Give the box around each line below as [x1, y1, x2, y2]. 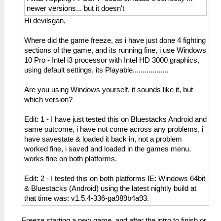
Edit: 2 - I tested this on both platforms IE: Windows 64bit [24, 174, 205, 183]
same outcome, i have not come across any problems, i [24, 125, 203, 133]
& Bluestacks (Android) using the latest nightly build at [24, 184, 196, 192]
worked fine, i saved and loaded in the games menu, [24, 145, 191, 153]
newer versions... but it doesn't [27, 4, 124, 12]
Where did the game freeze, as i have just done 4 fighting [24, 36, 206, 44]
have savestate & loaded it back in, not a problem [24, 135, 182, 143]
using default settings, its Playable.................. [24, 66, 168, 74]
